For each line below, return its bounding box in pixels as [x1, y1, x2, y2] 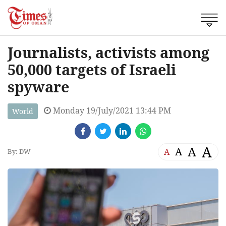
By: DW [8, 147, 31, 156]
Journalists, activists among [8, 42, 209, 62]
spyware [8, 76, 69, 96]
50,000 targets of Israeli [8, 59, 176, 79]
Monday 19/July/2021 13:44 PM [51, 104, 171, 116]
